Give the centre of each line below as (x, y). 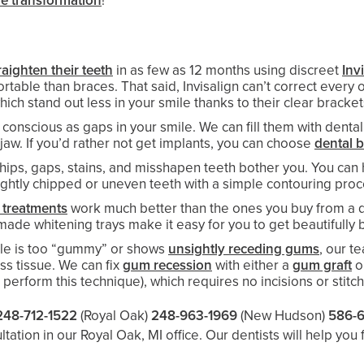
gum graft (322, 265)
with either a (252, 265)
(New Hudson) (283, 316)
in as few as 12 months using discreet (227, 70)
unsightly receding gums (244, 249)
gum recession (167, 265)
